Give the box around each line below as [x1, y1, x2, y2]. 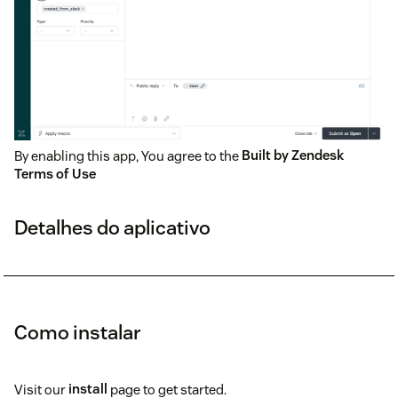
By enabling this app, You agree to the [14, 147, 242, 164]
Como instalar [14, 319, 141, 345]
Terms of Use [14, 165, 96, 183]
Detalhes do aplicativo [14, 214, 211, 240]
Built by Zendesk [242, 147, 344, 164]
